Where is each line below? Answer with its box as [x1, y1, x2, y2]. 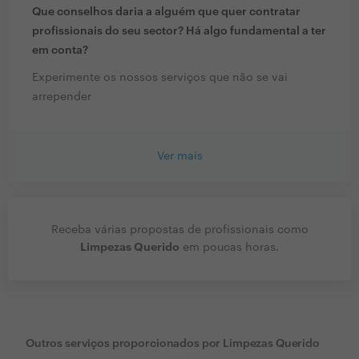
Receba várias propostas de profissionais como [50, 224, 309, 236]
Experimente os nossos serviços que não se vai [32, 72, 288, 84]
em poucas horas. [179, 242, 279, 254]
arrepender [32, 91, 91, 103]
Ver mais [156, 151, 203, 163]
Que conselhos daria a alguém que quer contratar [32, 6, 301, 18]
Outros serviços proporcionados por [26, 338, 221, 350]
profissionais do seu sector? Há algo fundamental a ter [32, 26, 326, 38]
